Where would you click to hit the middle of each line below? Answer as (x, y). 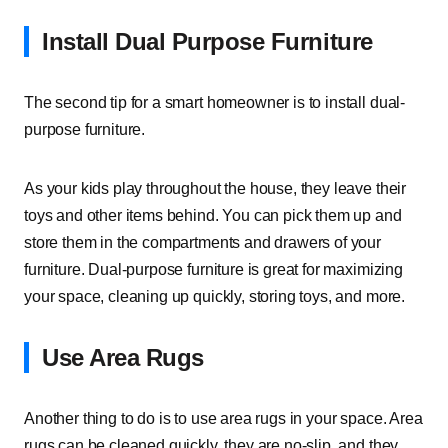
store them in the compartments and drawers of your (202, 242)
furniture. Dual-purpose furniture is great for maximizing (213, 269)
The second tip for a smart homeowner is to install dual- (215, 102)
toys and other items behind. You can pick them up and (213, 215)
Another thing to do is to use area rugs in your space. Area (223, 418)
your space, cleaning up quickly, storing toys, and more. (215, 296)
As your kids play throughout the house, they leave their (215, 188)
